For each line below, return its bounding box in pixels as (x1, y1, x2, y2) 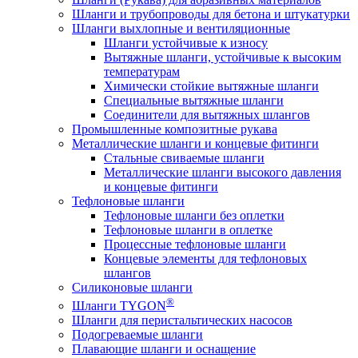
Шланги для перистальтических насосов (72, 312, 292, 327)
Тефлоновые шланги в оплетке (104, 223, 272, 237)
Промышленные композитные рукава (72, 122, 277, 137)
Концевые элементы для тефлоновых (104, 252, 307, 266)
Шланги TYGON (72, 298, 166, 312)
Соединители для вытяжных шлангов (104, 108, 310, 122)
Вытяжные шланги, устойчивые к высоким (104, 50, 341, 65)
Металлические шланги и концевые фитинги (72, 137, 319, 151)
